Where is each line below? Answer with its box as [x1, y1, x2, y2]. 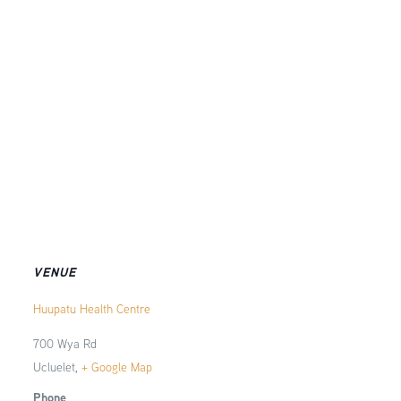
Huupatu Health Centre [32, 301, 150, 317]
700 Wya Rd [32, 336, 97, 352]
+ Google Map [81, 359, 152, 375]
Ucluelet [32, 359, 75, 375]
